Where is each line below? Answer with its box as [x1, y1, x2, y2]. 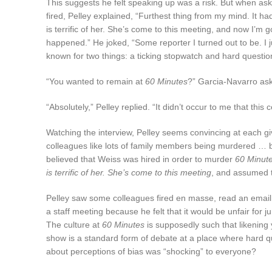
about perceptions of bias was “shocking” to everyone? [46, 246, 256, 256]
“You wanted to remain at [46, 76, 143, 86]
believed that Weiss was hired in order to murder [46, 154, 235, 164]
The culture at [46, 219, 102, 229]
